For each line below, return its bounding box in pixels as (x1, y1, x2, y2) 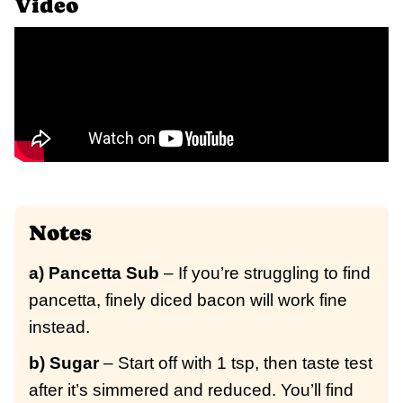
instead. (29, 318, 90, 337)
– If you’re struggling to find (159, 264, 371, 283)
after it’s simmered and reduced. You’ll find (29, 381, 354, 400)
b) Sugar (29, 354, 99, 373)
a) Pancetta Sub (29, 264, 159, 283)
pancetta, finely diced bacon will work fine (29, 291, 347, 310)
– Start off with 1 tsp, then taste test (99, 354, 372, 373)
